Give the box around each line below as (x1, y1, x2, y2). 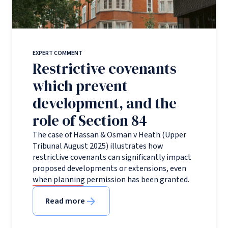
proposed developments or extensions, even (33, 162, 186, 174)
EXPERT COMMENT (33, 48, 82, 58)
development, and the (33, 93, 177, 113)
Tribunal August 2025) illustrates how (33, 140, 163, 152)
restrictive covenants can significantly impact (33, 151, 191, 163)
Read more (45, 195, 85, 207)
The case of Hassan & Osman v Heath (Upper (33, 129, 186, 140)
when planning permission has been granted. (33, 174, 189, 185)
